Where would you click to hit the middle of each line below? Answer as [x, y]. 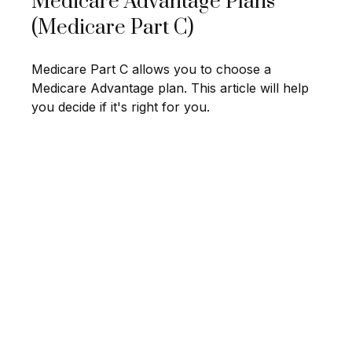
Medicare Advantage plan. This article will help [170, 88]
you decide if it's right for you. [121, 107]
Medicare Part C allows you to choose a [151, 70]
